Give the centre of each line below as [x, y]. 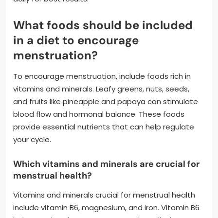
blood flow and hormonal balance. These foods [99, 114]
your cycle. [32, 139]
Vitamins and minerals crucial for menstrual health [104, 195]
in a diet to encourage [76, 40]
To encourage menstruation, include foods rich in [102, 76]
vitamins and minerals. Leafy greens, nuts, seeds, [101, 89]
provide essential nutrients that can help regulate [104, 127]
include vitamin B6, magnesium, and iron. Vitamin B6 [106, 207]
